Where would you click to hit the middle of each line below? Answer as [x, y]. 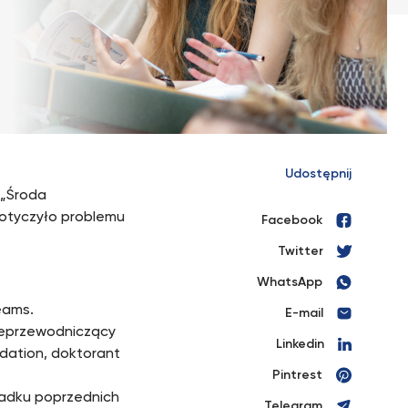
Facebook [292, 220]
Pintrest [297, 375]
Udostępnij [318, 174]
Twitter [301, 251]
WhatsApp [290, 282]
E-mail [304, 313]
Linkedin [300, 344]
